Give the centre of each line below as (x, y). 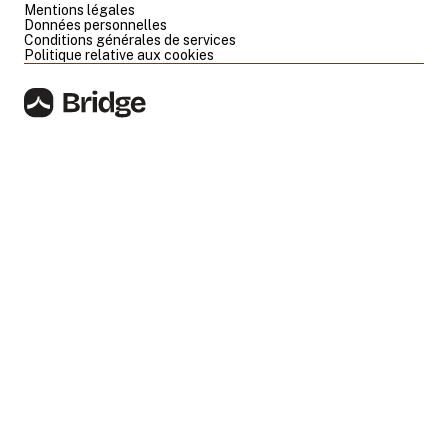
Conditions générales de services (130, 39)
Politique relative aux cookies (119, 54)
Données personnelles (95, 24)
